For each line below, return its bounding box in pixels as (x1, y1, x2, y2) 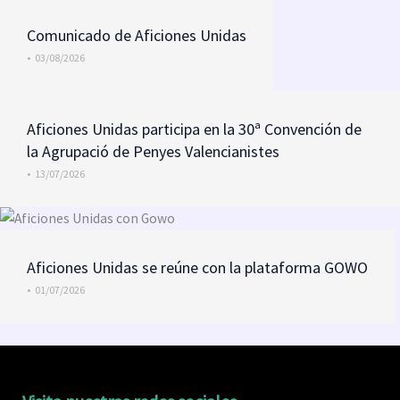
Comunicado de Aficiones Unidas (27, 24, 246, 46)
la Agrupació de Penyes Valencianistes (27, 140, 279, 162)
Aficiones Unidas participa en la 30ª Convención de (27, 118, 362, 139)
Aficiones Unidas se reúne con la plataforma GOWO (27, 256, 368, 278)
